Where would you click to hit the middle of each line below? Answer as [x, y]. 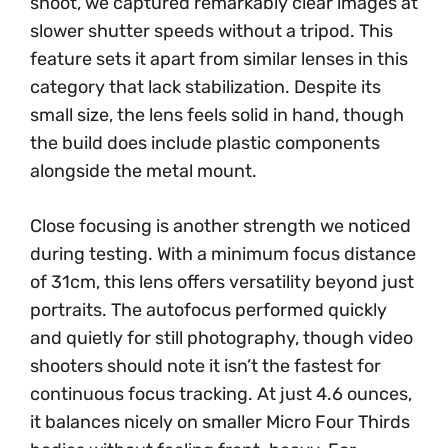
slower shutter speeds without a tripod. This [211, 30]
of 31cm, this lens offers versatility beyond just [222, 281]
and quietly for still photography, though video [221, 337]
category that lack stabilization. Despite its [205, 86]
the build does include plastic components [205, 142]
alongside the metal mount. [143, 170]
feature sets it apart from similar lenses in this [219, 58]
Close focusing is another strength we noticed [220, 225]
